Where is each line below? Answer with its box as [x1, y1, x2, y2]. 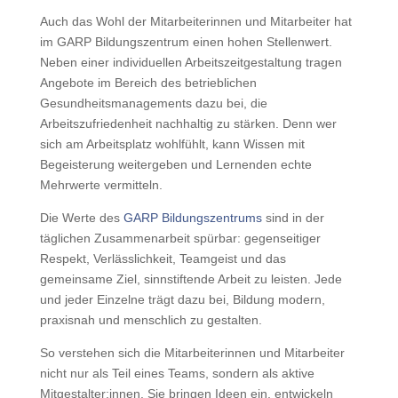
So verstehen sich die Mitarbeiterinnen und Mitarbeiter [39, 346, 345, 361]
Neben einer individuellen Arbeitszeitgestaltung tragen [39, 55, 342, 70]
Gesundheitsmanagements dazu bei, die [39, 96, 267, 111]
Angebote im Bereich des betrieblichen [39, 76, 257, 91]
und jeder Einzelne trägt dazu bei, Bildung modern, [39, 292, 325, 307]
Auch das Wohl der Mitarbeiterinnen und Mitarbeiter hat [39, 14, 352, 29]
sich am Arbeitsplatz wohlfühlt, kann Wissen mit [39, 137, 305, 152]
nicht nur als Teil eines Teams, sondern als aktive [39, 366, 314, 381]
